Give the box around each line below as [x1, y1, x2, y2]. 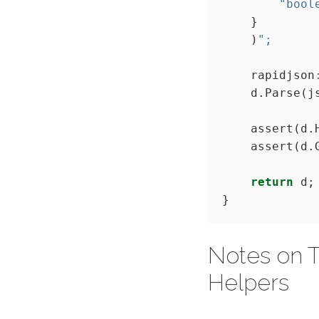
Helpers [208, 268, 289, 296]
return [251, 175, 293, 189]
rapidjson [222, 68, 315, 83]
